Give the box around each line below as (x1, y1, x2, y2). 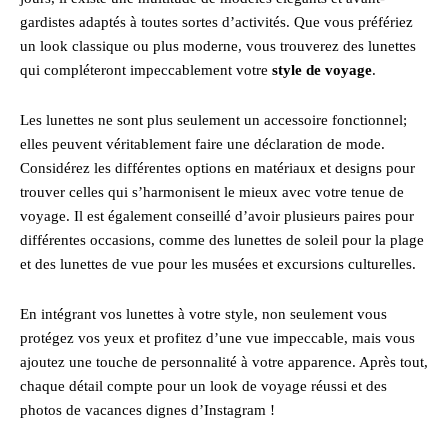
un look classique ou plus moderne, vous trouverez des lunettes (20, 38, 416, 55)
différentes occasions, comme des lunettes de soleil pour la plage (20, 232, 424, 249)
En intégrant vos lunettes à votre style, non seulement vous (20, 306, 387, 323)
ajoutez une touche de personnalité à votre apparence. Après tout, (20, 354, 428, 371)
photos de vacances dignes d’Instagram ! (20, 402, 275, 419)
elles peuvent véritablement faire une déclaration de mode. (20, 136, 385, 153)
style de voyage (272, 62, 372, 79)
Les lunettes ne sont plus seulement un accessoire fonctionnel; (20, 112, 407, 129)
